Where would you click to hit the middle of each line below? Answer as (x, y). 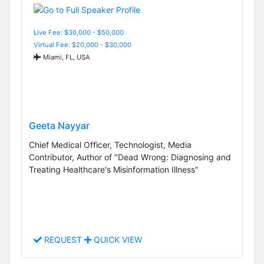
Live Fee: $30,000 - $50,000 (79, 32)
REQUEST (63, 240)
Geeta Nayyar (59, 125)
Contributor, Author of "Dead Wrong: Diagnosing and (130, 157)
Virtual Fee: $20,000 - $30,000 (82, 44)
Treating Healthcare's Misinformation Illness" (114, 169)
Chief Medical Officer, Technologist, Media (110, 144)
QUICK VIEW (117, 240)
